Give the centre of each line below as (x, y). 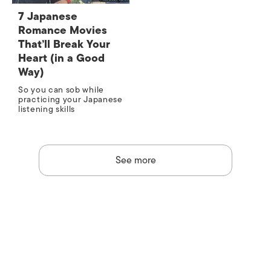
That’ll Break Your (64, 44)
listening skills (47, 109)
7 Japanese (48, 17)
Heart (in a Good (61, 58)
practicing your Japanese (70, 100)
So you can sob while (61, 90)
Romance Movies (63, 31)
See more (135, 161)
